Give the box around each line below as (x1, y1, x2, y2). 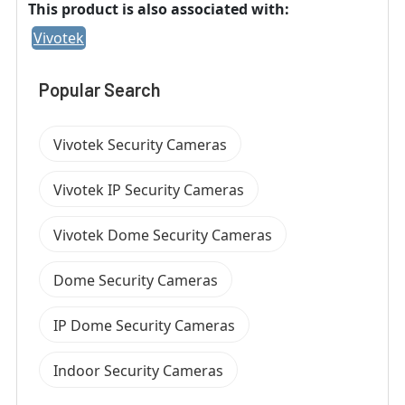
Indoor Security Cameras (53, 360, 223, 381)
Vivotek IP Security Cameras (53, 179, 244, 200)
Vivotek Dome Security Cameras (53, 224, 272, 245)
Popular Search (39, 78, 161, 100)
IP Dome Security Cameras (53, 315, 235, 335)
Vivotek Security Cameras (53, 134, 227, 155)
